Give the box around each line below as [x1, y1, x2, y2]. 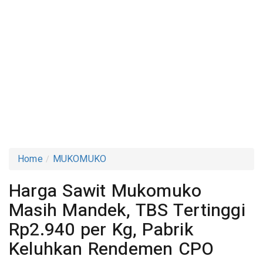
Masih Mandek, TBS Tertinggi [9, 197, 245, 224]
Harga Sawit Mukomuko [9, 178, 202, 204]
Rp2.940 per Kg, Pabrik [9, 217, 194, 243]
